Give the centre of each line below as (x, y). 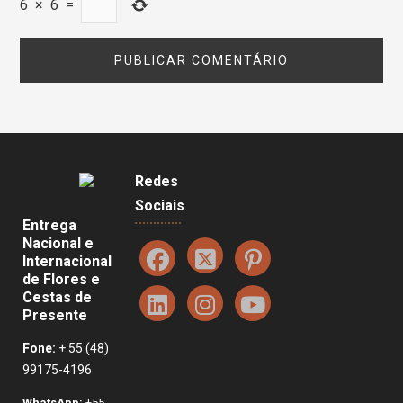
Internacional (67, 261)
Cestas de (57, 297)
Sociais (160, 206)
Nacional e (58, 243)
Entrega (49, 225)
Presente (55, 315)
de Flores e (61, 279)
